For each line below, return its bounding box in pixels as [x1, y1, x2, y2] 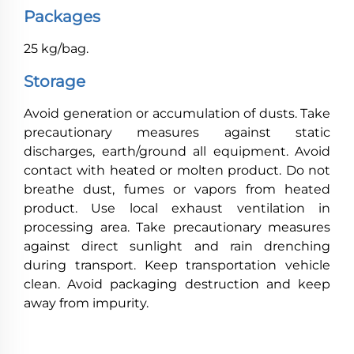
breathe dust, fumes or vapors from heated [24, 182, 330, 198]
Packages [24, 7, 100, 27]
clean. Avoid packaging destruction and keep [24, 277, 330, 292]
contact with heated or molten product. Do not [24, 163, 330, 179]
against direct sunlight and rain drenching [24, 239, 330, 254]
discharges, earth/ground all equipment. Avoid [24, 144, 330, 160]
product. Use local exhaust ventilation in [24, 201, 330, 217]
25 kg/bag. [24, 41, 88, 57]
